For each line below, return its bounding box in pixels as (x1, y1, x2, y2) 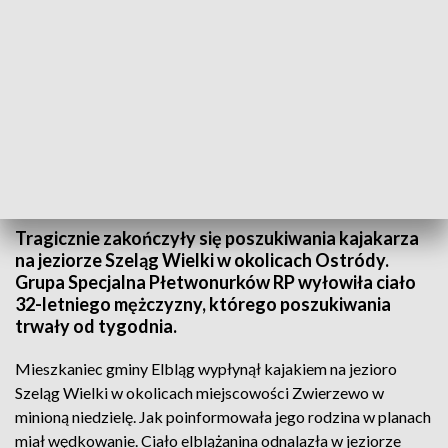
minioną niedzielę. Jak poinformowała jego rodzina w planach (15, 407, 431, 426)
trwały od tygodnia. (15, 315, 177, 337)
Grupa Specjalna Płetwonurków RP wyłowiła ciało (15, 271, 416, 293)
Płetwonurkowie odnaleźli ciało (15, 196, 183, 211)
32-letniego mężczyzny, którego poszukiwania (15, 293, 391, 315)
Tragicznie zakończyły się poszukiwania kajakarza (15, 227, 419, 249)
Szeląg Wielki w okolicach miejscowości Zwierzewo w (15, 383, 384, 402)
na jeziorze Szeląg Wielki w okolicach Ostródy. (15, 249, 389, 271)
